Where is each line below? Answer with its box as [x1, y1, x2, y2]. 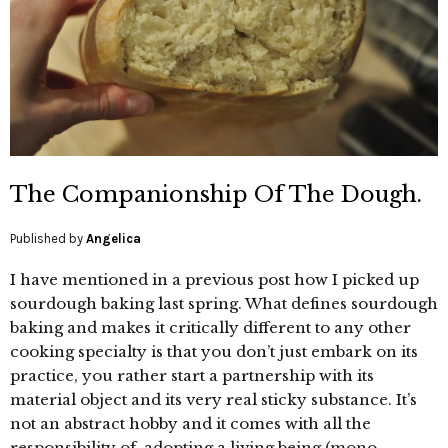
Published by [10, 230, 86, 246]
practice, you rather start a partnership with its [10, 365, 374, 385]
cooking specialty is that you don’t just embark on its [10, 341, 418, 361]
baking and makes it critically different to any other [10, 317, 411, 337]
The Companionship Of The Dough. [10, 180, 422, 208]
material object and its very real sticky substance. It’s [10, 389, 417, 409]
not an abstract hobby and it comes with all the [10, 413, 371, 433]
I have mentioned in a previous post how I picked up [10, 269, 419, 289]
